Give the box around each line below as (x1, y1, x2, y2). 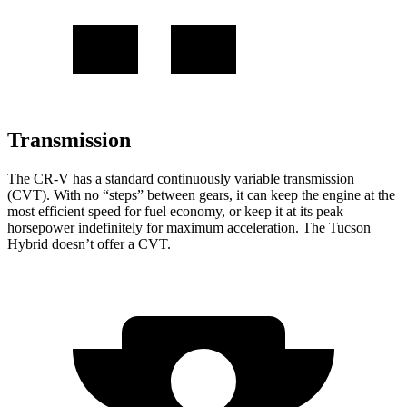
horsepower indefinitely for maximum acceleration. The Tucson (7, 219, 371, 235)
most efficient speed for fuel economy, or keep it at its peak (7, 203, 343, 219)
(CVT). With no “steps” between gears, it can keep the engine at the (7, 186, 395, 203)
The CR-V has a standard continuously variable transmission (7, 170, 354, 186)
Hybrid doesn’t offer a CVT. (7, 235, 171, 252)
